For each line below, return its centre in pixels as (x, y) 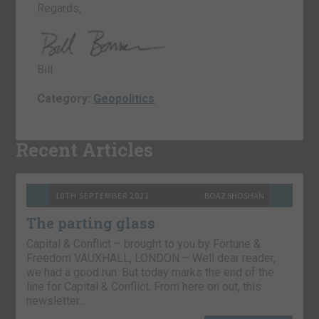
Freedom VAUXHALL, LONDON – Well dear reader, (151, 258)
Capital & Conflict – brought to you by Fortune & (144, 244)
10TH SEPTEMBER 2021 (103, 195)
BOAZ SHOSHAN (234, 195)
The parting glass (91, 223)
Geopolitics (124, 98)
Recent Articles (85, 149)
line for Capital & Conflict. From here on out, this (144, 286)
